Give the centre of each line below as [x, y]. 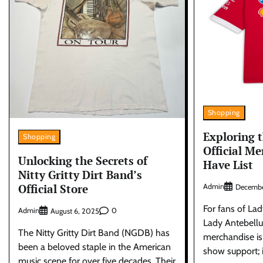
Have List [228, 165]
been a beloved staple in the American [95, 247]
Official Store [53, 189]
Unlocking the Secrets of [83, 161]
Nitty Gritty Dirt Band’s [80, 175]
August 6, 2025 [75, 211]
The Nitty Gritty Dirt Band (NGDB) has [94, 232]
